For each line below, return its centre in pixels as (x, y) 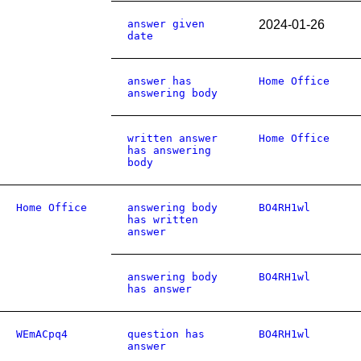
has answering (169, 150)
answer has (160, 81)
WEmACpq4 (42, 334)
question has (166, 334)
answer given (166, 24)
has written (163, 220)
